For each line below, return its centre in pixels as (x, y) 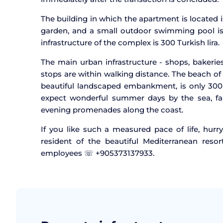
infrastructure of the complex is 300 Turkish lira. (130, 43)
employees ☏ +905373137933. (98, 153)
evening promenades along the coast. (112, 110)
